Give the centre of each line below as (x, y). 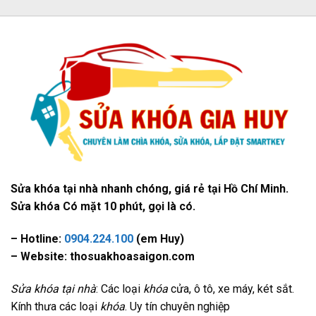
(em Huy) (159, 238)
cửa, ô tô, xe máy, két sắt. (231, 288)
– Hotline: (37, 238)
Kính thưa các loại (55, 306)
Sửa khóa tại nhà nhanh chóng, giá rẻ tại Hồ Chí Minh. (150, 189)
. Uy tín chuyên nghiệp (177, 306)
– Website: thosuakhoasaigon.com (103, 256)
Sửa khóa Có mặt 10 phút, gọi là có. (103, 207)
